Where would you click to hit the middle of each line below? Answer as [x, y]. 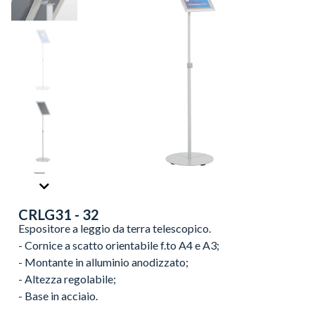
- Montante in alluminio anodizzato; [103, 262]
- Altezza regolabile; [67, 279]
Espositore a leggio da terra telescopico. [115, 228]
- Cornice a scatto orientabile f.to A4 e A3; [119, 245]
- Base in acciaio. [58, 296]
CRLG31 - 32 [59, 214]
